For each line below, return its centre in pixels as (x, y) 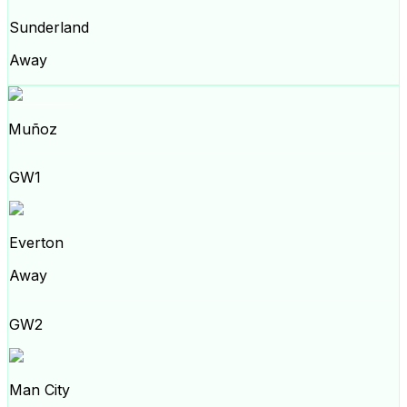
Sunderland (49, 27)
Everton (36, 243)
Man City (40, 390)
